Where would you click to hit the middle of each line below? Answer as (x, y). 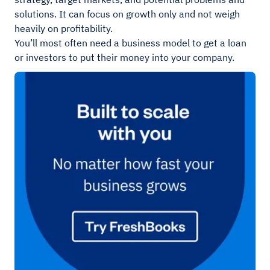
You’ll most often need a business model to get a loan (130, 43)
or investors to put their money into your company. (124, 57)
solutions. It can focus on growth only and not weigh (127, 14)
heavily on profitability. (64, 28)
